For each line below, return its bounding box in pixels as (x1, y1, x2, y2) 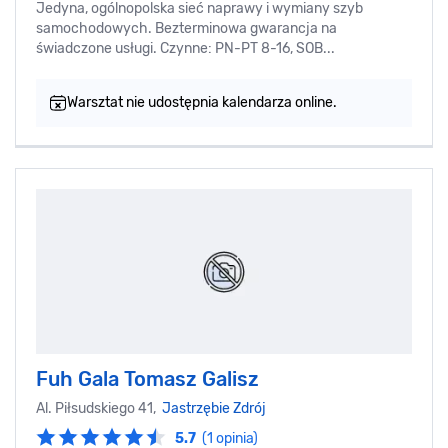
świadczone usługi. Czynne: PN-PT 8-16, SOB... (36, 40, 335, 58)
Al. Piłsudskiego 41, (36, 400, 162, 418)
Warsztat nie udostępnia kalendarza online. (67, 94, 337, 112)
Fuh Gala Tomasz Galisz (36, 367, 259, 392)
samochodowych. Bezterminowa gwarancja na (36, 20, 337, 38)
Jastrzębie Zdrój (162, 400, 266, 418)
